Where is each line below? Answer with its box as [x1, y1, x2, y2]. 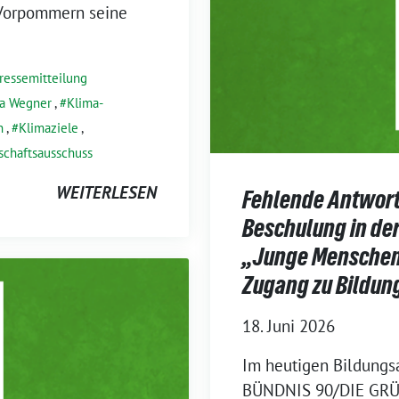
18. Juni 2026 [242, 314, 335, 337]
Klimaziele [19, 118, 78, 136]
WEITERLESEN [56, 181, 157, 203]
